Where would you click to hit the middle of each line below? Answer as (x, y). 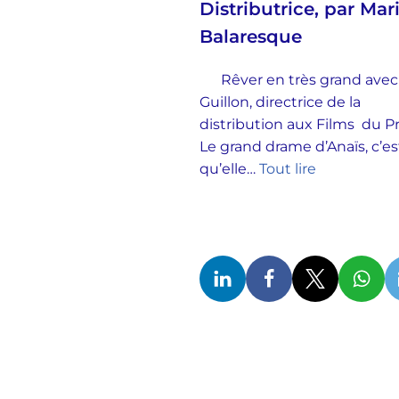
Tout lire (287, 169)
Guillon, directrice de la (280, 102)
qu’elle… (229, 169)
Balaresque (250, 37)
